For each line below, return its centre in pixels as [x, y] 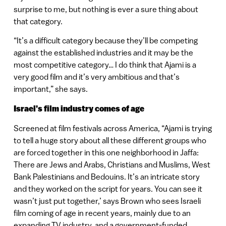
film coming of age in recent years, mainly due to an [102, 213]
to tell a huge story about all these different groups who [110, 140]
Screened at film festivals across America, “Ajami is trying [112, 128]
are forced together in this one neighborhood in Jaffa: [106, 153]
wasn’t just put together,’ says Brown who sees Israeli [107, 201]
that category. [38, 21]
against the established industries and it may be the [103, 53]
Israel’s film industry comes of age [79, 108]
